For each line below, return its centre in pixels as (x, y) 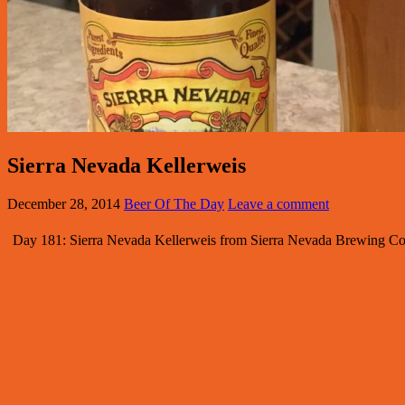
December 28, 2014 (64, 203)
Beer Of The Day (174, 203)
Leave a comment (278, 203)
